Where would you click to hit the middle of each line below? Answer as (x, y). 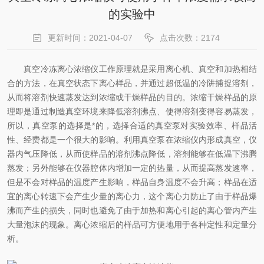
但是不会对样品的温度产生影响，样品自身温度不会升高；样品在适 (132, 182)
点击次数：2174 (190, 38)
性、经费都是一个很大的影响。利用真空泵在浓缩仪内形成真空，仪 (132, 140)
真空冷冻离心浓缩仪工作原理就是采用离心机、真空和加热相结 (132, 69)
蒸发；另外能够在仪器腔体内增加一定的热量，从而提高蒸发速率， (132, 168)
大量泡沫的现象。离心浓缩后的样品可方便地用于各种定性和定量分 (132, 225)
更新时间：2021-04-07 (90, 38)
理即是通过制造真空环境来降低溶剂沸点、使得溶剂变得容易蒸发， (132, 111)
